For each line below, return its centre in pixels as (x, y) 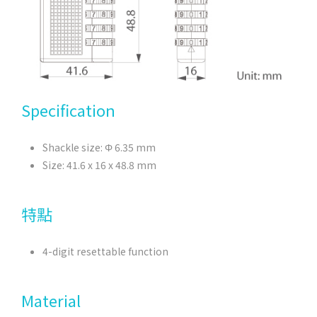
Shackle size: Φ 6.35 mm (99, 147)
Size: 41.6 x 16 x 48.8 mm (99, 165)
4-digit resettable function (105, 251)
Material (51, 300)
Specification (68, 109)
